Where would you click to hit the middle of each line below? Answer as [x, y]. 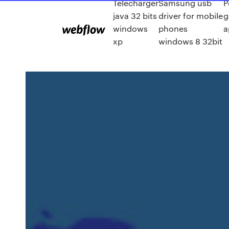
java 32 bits [135, 15]
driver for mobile [191, 15]
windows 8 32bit [190, 41]
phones [173, 28]
